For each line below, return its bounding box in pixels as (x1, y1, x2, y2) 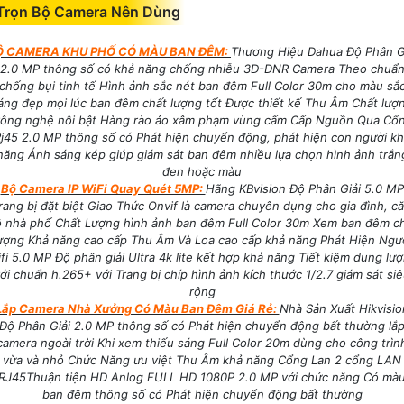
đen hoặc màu (162, 164, 242, 179)
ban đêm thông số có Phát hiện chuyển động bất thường (41, 387, 363, 402)
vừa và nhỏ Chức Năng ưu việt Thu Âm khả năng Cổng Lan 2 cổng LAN (3, 353, 401, 368)
